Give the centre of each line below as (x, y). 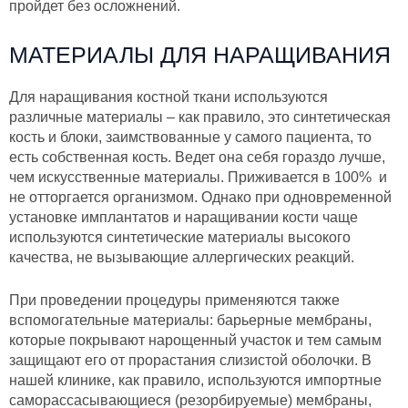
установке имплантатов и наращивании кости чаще (184, 217)
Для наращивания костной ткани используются (168, 97)
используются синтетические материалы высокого (180, 237)
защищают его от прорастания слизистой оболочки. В (190, 361)
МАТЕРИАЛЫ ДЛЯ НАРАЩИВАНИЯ (200, 54)
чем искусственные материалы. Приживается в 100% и (198, 177)
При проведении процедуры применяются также (174, 301)
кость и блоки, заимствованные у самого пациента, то (190, 137)
